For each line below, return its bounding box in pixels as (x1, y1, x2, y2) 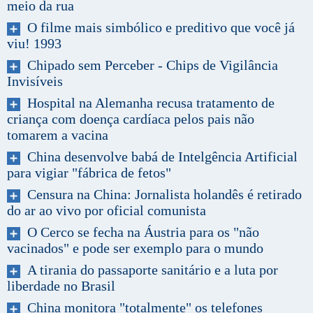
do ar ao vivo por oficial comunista (7, 202, 206, 218)
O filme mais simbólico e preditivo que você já (20, 19, 295, 35)
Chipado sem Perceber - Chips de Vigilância (20, 57, 278, 73)
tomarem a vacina (7, 126, 108, 143)
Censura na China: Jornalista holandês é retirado (20, 186, 302, 202)
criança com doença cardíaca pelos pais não (7, 110, 254, 126)
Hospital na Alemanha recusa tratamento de (20, 94, 275, 110)
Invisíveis (7, 73, 63, 89)
